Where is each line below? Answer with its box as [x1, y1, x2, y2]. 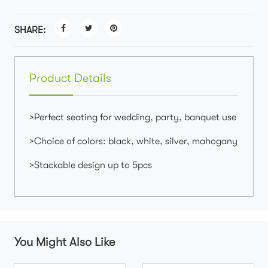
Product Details [29, 71, 111, 85]
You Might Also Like [14, 235, 115, 249]
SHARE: [14, 25, 46, 35]
